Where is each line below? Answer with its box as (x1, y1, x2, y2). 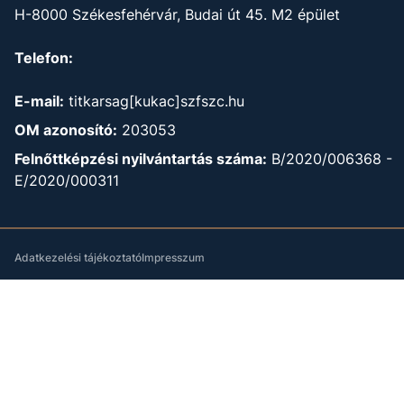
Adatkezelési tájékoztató (14, 251, 142, 265)
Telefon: (14, 49, 73, 68)
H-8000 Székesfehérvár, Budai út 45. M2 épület (14, 5, 340, 24)
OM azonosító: (14, 121, 117, 140)
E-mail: (14, 92, 64, 111)
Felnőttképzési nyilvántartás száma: (14, 150, 267, 169)
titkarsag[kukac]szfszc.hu (69, 92, 244, 111)
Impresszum (142, 251, 205, 265)
